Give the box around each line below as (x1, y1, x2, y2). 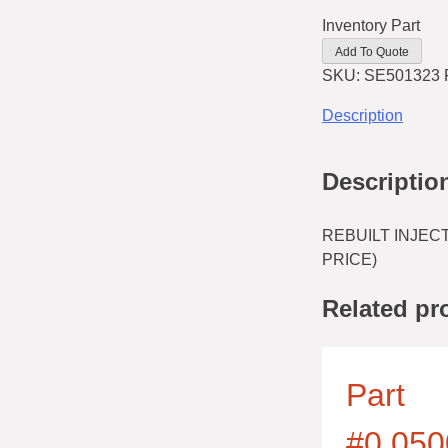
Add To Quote (335, 44, 409, 59)
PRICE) (322, 250, 377, 268)
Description (322, 106, 403, 124)
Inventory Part (322, 16, 420, 34)
